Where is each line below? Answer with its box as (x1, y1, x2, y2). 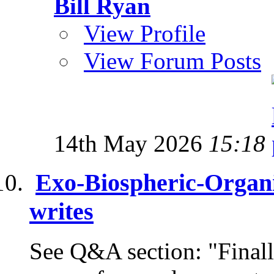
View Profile (84, 20, 206, 46)
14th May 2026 (54, 130, 209, 157)
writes (29, 198, 94, 226)
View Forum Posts (84, 47, 261, 74)
